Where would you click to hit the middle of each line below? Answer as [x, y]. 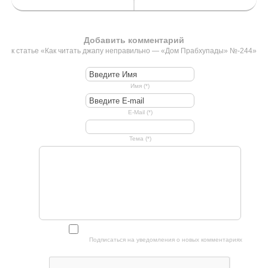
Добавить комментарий [134, 40]
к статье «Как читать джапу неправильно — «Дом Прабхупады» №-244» [134, 51]
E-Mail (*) [140, 112]
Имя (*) [140, 86]
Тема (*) [140, 139]
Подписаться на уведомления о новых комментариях [165, 240]
